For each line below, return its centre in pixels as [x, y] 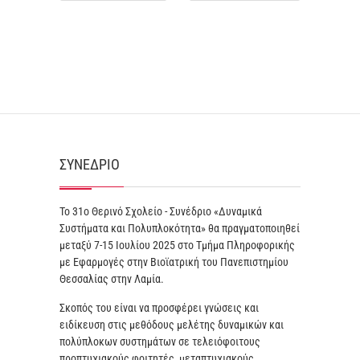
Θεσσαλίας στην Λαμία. [112, 279]
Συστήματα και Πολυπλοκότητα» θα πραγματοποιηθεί [180, 228]
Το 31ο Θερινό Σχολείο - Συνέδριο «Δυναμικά [161, 211]
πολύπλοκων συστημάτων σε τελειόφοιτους [160, 342]
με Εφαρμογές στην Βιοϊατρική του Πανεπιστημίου [174, 262]
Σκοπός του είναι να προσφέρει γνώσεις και [159, 308]
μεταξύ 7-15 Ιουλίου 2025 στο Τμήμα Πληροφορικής [177, 245]
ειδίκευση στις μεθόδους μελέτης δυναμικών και [172, 325]
